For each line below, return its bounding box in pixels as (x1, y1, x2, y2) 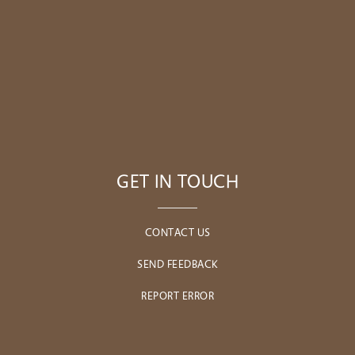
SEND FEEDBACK (137, 257, 218, 270)
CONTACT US (144, 225, 211, 239)
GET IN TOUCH (116, 170, 239, 193)
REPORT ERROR (141, 288, 214, 302)
